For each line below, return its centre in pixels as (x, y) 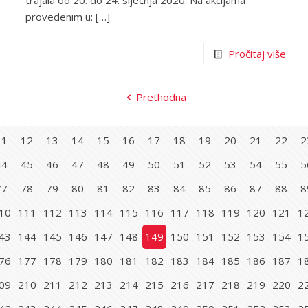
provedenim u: (59, 17)
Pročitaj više (257, 54)
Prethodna (161, 97)
